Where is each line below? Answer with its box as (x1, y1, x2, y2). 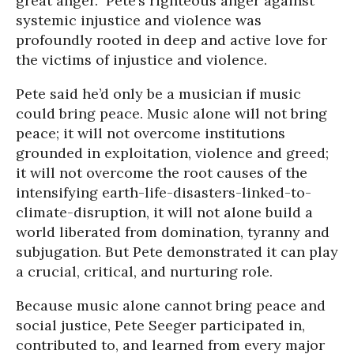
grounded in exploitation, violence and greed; (16, 144, 329, 162)
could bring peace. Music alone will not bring (16, 104, 327, 122)
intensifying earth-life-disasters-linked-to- (16, 183, 311, 201)
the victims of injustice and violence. (16, 51, 267, 69)
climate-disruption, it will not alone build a (16, 203, 313, 221)
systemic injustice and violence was (16, 11, 262, 29)
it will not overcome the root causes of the (16, 164, 307, 182)
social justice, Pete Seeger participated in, (16, 316, 305, 334)
